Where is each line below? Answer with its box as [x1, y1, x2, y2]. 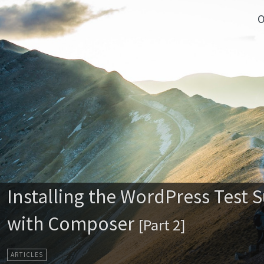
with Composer [7, 211, 139, 236]
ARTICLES [11, 250, 44, 259]
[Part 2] [138, 215, 186, 235]
